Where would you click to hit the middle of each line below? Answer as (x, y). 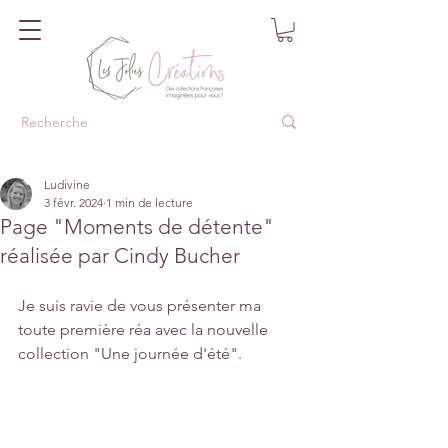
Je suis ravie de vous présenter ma (141, 305)
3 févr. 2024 (73, 202)
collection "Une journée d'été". (130, 353)
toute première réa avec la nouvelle (145, 329)
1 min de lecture (149, 202)
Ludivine (67, 184)
